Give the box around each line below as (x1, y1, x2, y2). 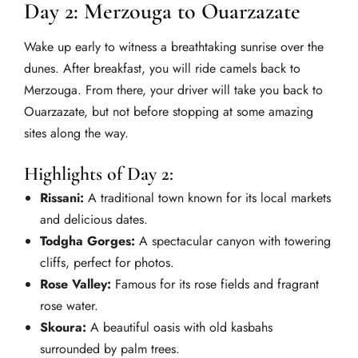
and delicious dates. (40, 209, 148, 229)
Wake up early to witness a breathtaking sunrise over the (24, 38, 324, 57)
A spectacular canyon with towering (135, 231, 331, 250)
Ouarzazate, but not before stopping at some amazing (24, 102, 313, 121)
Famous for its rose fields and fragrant (111, 274, 319, 293)
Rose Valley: (40, 274, 111, 293)
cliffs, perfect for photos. (40, 253, 174, 272)
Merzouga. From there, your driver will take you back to (24, 81, 323, 100)
